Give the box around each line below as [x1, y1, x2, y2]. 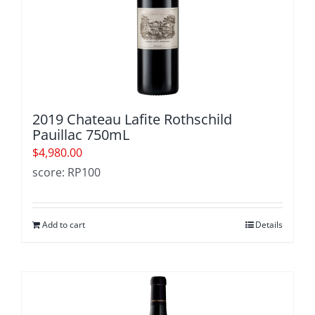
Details [255, 219, 283, 231]
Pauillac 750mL [32, 125, 129, 144]
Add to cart [42, 219, 85, 231]
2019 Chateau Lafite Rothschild [32, 110, 232, 129]
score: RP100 [32, 165, 101, 180]
